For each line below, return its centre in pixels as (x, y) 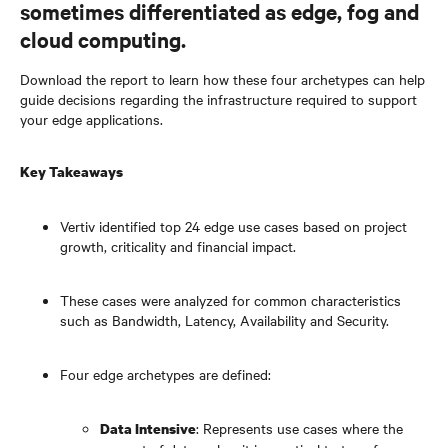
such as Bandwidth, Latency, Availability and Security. (224, 320)
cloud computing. (103, 39)
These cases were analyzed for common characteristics (230, 300)
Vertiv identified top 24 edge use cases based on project (233, 226)
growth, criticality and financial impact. (178, 246)
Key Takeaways (71, 171)
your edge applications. (91, 119)
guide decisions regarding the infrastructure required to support (218, 99)
